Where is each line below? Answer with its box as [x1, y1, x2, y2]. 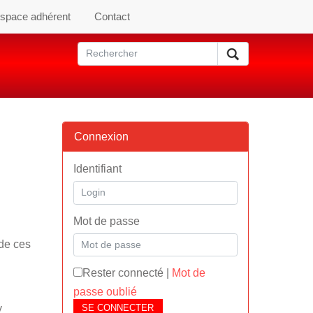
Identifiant [73, 163, 122, 175]
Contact [94, 10, 130, 22]
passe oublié [73, 286, 137, 298]
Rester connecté [82, 267, 163, 279]
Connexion [73, 131, 129, 143]
